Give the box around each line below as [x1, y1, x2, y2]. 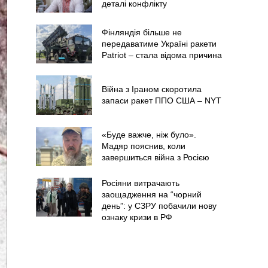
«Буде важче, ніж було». [101, 129, 196, 139]
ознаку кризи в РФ [101, 212, 172, 222]
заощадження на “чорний [101, 189, 202, 199]
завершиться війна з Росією [101, 152, 209, 162]
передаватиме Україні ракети [101, 38, 217, 48]
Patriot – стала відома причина [101, 50, 222, 60]
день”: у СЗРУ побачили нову [101, 200, 217, 211]
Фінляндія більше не [101, 27, 182, 37]
